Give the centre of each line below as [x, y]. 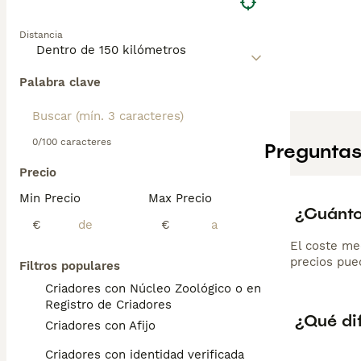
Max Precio [180, 198]
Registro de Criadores [108, 305]
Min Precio [50, 198]
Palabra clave [60, 82]
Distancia [41, 35]
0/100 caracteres [72, 142]
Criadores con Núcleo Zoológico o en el [160, 288]
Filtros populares [70, 266]
